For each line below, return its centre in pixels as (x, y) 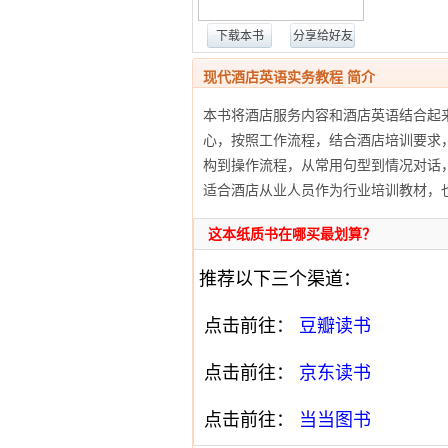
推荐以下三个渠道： (277, 279)
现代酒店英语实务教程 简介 (289, 77)
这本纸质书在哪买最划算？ (290, 234)
